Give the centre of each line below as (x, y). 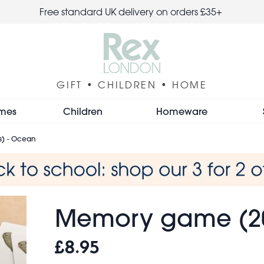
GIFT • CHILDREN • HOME (132, 85)
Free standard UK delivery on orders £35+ (132, 12)
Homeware (181, 111)
